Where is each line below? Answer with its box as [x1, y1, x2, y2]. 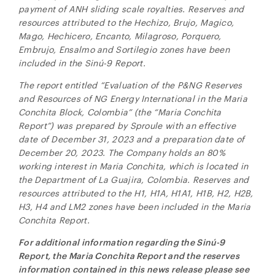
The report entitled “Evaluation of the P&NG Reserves [18, 80, 242, 90]
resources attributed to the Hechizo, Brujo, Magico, [18, 17, 234, 28]
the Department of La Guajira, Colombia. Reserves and [18, 174, 249, 185]
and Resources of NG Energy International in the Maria [18, 93, 247, 104]
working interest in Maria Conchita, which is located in [18, 161, 249, 171]
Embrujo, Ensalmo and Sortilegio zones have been [18, 44, 230, 55]
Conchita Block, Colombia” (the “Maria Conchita [18, 107, 222, 117]
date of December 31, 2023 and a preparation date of [18, 134, 245, 144]
